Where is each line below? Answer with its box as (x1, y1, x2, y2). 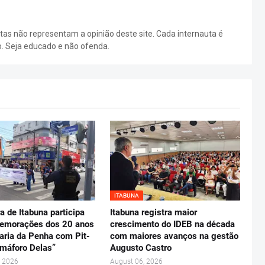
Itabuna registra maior (110, 207, 198, 218)
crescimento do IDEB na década (110, 219, 235, 230)
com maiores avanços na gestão (110, 231, 239, 242)
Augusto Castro (110, 243, 172, 254)
